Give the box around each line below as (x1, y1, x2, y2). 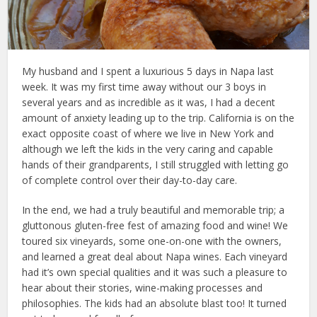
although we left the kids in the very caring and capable (22, 142, 274, 156)
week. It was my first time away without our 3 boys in (22, 79, 267, 93)
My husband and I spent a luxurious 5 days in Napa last (22, 64, 275, 78)
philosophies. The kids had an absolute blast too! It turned (22, 296, 287, 310)
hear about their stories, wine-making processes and (22, 280, 263, 294)
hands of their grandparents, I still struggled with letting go (22, 157, 289, 171)
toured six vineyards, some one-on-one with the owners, (22, 234, 282, 248)
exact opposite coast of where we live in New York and (22, 126, 275, 140)
